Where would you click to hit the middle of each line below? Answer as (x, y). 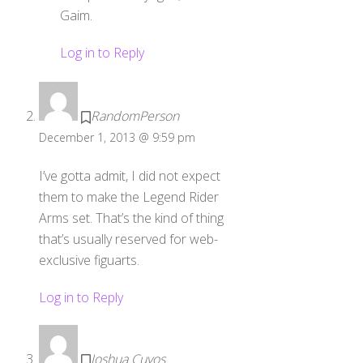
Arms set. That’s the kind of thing (131, 218)
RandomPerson (135, 115)
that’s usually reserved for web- (128, 239)
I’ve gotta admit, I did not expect (130, 175)
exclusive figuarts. (89, 260)
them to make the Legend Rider (129, 196)
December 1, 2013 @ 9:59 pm (117, 137)
